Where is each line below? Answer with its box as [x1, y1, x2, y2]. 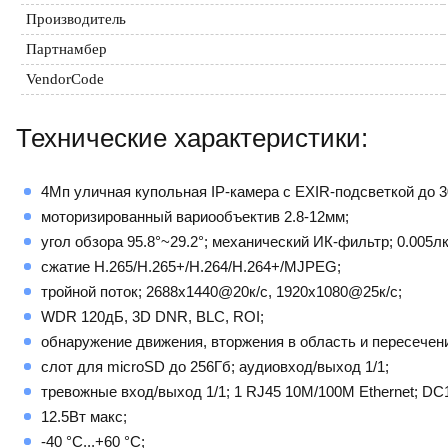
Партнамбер [26, 40, 107, 57]
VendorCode [26, 70, 104, 87]
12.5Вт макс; [41, 407, 127, 425]
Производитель [26, 10, 126, 27]
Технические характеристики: [16, 123, 368, 154]
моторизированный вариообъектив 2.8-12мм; [41, 207, 349, 225]
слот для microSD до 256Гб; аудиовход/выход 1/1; [41, 357, 389, 375]
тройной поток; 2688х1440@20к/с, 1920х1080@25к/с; [41, 282, 402, 300]
